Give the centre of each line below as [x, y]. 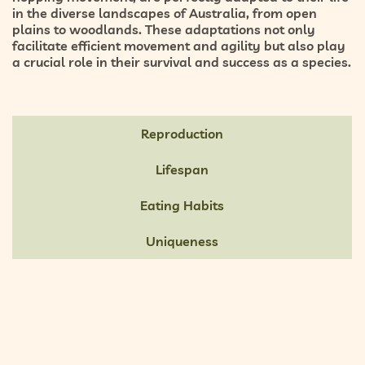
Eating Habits [182, 205]
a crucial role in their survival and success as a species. [182, 62]
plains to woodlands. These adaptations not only [164, 29]
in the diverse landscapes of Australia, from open [165, 13]
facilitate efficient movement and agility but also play [179, 45]
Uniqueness [182, 241]
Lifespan [182, 169]
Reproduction [182, 133]
